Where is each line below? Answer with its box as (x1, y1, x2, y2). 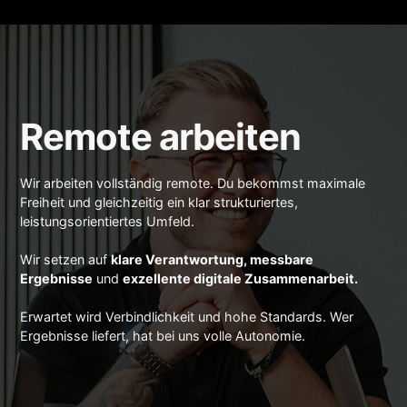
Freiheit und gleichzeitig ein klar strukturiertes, (20, 194, 299, 210)
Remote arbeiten (20, 114, 302, 159)
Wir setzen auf (20, 251, 112, 267)
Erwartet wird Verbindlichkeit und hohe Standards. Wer (20, 308, 354, 324)
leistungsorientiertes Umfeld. (20, 213, 195, 229)
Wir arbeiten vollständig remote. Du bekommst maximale (20, 174, 366, 191)
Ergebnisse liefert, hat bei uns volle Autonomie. (20, 327, 306, 343)
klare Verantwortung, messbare (111, 251, 314, 267)
